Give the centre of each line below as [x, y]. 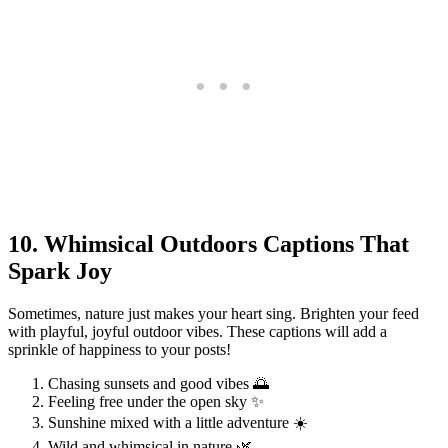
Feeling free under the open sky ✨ [156, 402]
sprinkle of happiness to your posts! [119, 350]
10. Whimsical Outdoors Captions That [208, 244]
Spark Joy [60, 271]
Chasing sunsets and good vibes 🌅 [158, 384]
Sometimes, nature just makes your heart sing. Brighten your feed [213, 314]
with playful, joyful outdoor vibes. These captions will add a [197, 332]
